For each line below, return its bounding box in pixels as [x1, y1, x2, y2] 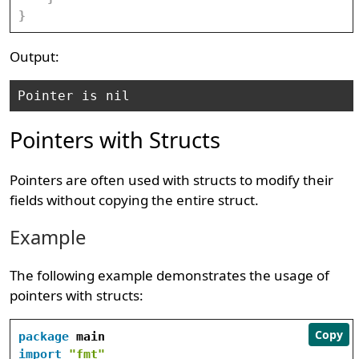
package [18, 329, 70, 344]
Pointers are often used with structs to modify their [10, 171, 334, 189]
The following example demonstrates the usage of [10, 266, 330, 284]
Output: [10, 47, 60, 66]
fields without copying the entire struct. [10, 191, 260, 209]
